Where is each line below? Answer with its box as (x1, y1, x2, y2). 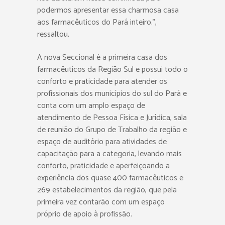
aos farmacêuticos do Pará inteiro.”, (37, 16, 157, 29)
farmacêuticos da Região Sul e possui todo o (37, 63, 188, 76)
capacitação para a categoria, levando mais (37, 147, 182, 161)
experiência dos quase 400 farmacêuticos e (37, 171, 183, 185)
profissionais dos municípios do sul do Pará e (37, 87, 187, 100)
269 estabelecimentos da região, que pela (37, 183, 177, 197)
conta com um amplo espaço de (37, 99, 145, 113)
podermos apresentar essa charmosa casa (37, 4, 179, 17)
